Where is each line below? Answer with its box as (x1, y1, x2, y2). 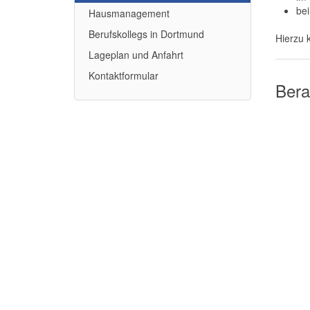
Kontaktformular (89, 69, 158, 82)
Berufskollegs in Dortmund (89, 27, 204, 41)
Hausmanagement (89, 6, 170, 20)
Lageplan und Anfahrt (89, 48, 183, 62)
